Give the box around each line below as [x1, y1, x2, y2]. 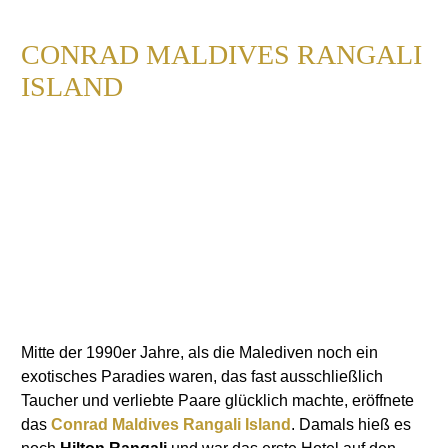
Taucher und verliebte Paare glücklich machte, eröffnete [21, 392, 414, 410]
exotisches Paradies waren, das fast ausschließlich [21, 368, 383, 386]
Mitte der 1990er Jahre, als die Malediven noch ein [21, 344, 378, 362]
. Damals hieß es [291, 416, 411, 434]
